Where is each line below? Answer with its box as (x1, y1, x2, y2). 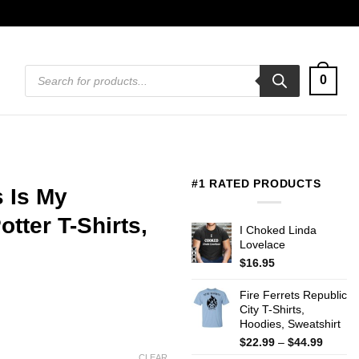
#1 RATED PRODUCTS (192, 177, 321, 190)
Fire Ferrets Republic (240, 288, 347, 301)
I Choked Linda (240, 223, 317, 236)
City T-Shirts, (240, 302, 305, 316)
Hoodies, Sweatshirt (240, 317, 341, 330)
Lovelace (240, 237, 285, 251)
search (24, 74, 57, 85)
